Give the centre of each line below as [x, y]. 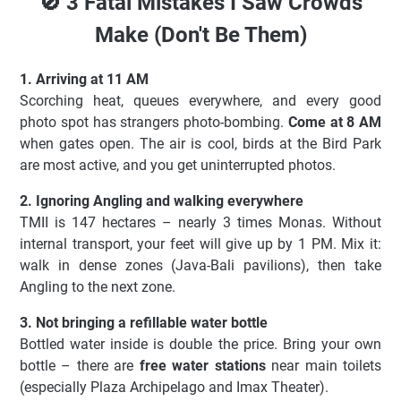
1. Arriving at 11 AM [84, 79]
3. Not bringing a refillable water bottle [144, 322]
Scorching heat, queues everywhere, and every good [200, 100]
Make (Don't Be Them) [200, 34]
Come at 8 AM [334, 122]
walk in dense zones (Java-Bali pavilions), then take [200, 265]
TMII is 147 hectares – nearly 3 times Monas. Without [200, 222]
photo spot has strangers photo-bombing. [154, 122]
